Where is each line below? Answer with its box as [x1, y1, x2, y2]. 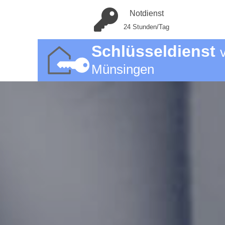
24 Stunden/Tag [124, 23, 169, 31]
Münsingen [91, 62, 154, 76]
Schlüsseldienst [91, 42, 220, 60]
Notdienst [129, 9, 164, 18]
